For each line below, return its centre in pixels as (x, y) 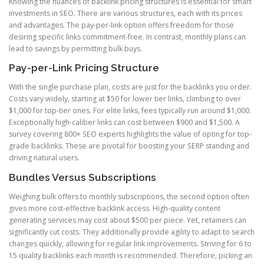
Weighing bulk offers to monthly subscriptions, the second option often (129, 196)
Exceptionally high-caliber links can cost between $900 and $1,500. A (124, 123)
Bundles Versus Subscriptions (82, 177)
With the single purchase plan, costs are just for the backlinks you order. (130, 87)
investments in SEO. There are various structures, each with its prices (126, 14)
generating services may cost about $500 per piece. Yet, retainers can (128, 220)
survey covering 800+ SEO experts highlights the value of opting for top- (130, 134)
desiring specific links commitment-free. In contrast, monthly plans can (127, 37)
